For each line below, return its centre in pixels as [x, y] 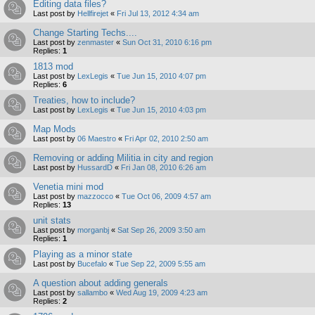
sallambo [92, 292]
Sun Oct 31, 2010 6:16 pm [167, 42]
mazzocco [95, 196]
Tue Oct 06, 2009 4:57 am [166, 196]
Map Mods [54, 129]
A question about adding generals [101, 283]
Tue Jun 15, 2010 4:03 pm [161, 109]
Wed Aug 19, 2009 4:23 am [162, 292]
